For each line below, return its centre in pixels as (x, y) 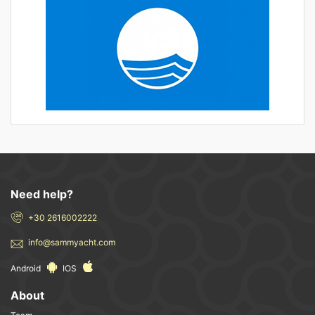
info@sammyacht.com (72, 242)
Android (27, 268)
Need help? (42, 194)
